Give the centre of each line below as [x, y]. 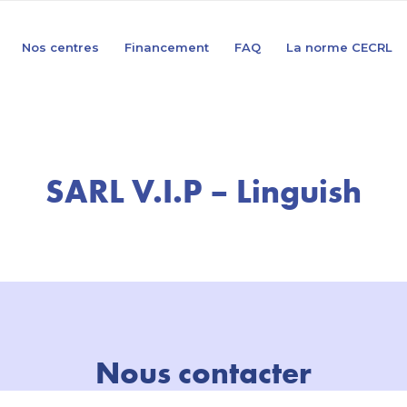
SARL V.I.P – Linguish [203, 191]
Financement [167, 47]
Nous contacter [203, 372]
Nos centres [60, 47]
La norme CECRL [339, 47]
